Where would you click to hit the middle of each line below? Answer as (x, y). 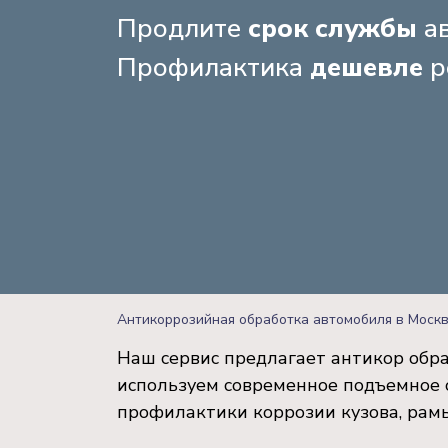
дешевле (366, 68)
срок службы (332, 29)
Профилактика (213, 68)
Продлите (182, 29)
